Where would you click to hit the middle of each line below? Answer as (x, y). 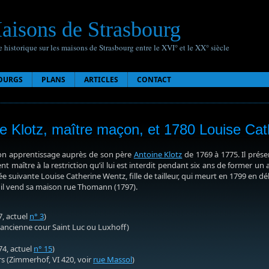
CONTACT (154, 80)
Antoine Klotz (158, 154)
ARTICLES (101, 80)
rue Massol (113, 259)
